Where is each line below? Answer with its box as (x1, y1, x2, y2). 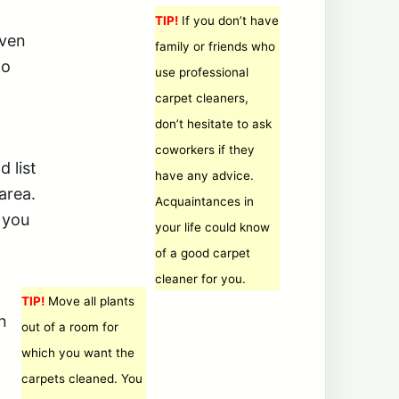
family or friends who (155, 39, 275, 53)
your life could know (155, 220, 270, 234)
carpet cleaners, (155, 91, 248, 105)
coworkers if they (155, 142, 255, 157)
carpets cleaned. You (21, 371, 142, 386)
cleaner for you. (155, 272, 246, 286)
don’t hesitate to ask (155, 117, 272, 131)
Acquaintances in (155, 194, 254, 208)
